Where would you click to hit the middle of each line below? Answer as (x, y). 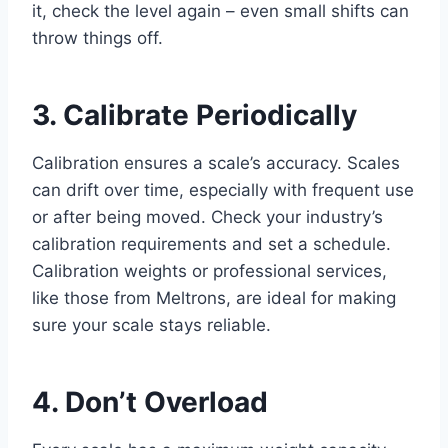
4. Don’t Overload (150, 401)
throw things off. (97, 37)
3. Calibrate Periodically (194, 114)
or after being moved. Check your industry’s (207, 216)
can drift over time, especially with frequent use (223, 189)
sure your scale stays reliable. (151, 324)
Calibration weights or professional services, (209, 270)
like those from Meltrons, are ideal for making (214, 297)
